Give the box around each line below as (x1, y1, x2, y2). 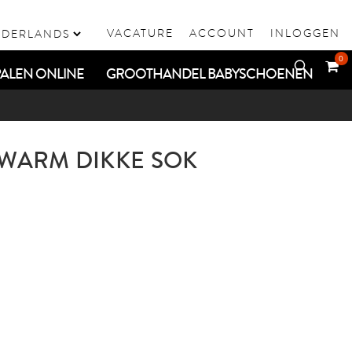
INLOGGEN (270, 26, 340, 40)
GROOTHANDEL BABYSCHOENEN (106, 64, 313, 83)
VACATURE (107, 26, 174, 40)
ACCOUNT (189, 26, 255, 40)
